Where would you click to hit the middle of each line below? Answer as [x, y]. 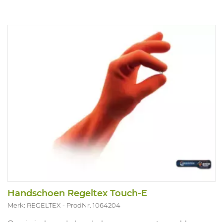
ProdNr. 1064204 [93, 205]
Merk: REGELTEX [34, 205]
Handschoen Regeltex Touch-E [77, 193]
